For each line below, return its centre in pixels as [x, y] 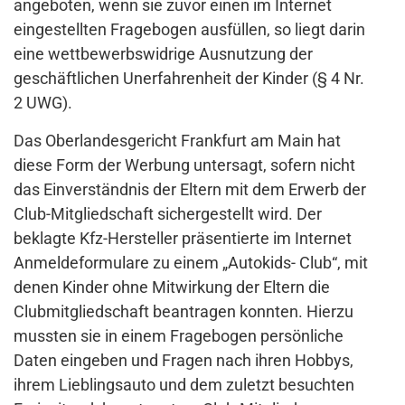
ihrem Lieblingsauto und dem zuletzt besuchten [184, 385]
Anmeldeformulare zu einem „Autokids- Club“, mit [191, 263]
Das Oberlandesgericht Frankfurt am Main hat [177, 141]
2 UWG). [43, 103]
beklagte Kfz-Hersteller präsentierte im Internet [183, 239]
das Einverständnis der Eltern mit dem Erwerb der [190, 190]
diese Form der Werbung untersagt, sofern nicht [184, 165]
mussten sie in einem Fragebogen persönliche [179, 336]
